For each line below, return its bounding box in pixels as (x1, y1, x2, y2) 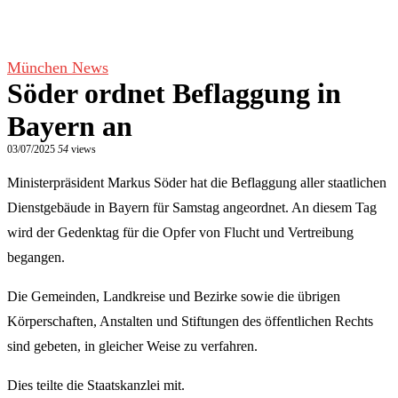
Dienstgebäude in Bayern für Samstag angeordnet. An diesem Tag (7, 200, 377, 215)
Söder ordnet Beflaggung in (7, 77, 341, 109)
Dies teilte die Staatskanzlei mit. (7, 378, 185, 393)
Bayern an (7, 110, 132, 142)
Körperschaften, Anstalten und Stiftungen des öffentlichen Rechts (7, 314, 373, 329)
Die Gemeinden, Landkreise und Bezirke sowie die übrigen (7, 289, 340, 304)
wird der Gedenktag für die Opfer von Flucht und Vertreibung (7, 225, 354, 240)
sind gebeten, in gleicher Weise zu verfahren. (7, 338, 258, 354)
